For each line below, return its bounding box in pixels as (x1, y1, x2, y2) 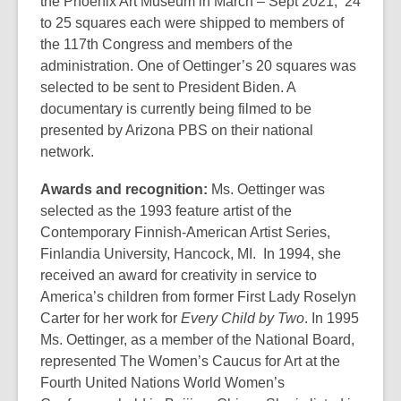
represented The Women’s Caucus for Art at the (40, 353, 340, 369)
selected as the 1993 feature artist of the (40, 202, 292, 218)
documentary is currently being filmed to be (40, 100, 311, 116)
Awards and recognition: (40, 181, 211, 197)
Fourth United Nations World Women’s (40, 374, 285, 390)
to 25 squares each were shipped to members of (40, 14, 344, 30)
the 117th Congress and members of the (40, 36, 293, 52)
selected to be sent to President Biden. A (40, 79, 295, 95)
